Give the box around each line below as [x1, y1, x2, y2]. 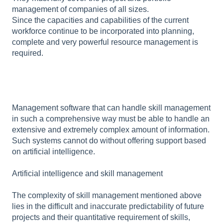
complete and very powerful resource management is [12, 37, 198, 46]
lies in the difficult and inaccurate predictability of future [12, 202, 204, 211]
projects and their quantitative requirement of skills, [12, 213, 190, 222]
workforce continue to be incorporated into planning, [12, 26, 194, 35]
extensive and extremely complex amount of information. [12, 125, 210, 134]
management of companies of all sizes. [12, 4, 149, 13]
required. [12, 48, 43, 57]
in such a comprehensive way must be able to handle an [12, 114, 210, 123]
